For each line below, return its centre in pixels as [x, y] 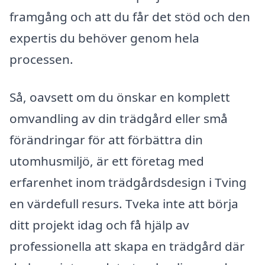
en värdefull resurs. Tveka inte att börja [124, 203]
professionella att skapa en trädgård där [127, 246]
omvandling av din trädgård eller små [119, 118]
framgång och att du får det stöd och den [130, 16]
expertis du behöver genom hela [104, 38]
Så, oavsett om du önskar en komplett [120, 97]
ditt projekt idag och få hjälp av [99, 224]
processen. [41, 59]
